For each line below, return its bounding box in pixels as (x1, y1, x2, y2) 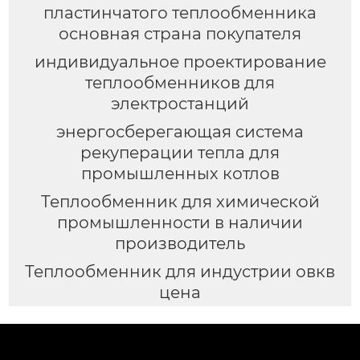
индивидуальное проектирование (34, 51, 326, 72)
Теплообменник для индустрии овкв (25, 261, 335, 281)
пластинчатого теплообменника (43, 2, 317, 22)
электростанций (111, 93, 249, 113)
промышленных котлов (80, 163, 280, 183)
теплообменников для (85, 72, 275, 92)
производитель (115, 233, 245, 253)
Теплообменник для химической (40, 191, 320, 211)
